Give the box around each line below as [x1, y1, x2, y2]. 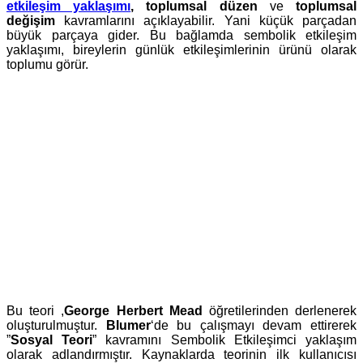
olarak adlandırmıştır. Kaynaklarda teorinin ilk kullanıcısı [6, 347, 357, 361]
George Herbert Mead [64, 303, 203, 318]
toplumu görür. [6, 57, 88, 71]
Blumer [105, 318, 151, 332]
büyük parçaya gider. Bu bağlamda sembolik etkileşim [6, 28, 357, 42]
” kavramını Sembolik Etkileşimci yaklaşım [92, 332, 357, 347]
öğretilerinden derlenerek [202, 303, 357, 318]
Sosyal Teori [11, 332, 93, 347]
